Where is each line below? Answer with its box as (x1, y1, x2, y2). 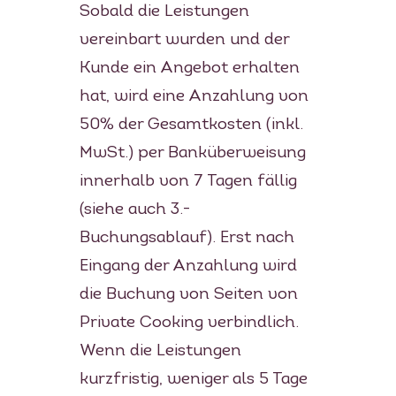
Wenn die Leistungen (79, 342, 241, 360)
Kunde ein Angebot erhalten (79, 59, 300, 77)
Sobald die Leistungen (79, 3, 249, 20)
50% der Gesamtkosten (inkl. (79, 116, 303, 133)
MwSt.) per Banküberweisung (79, 144, 306, 162)
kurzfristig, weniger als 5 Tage (79, 370, 308, 388)
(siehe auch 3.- (79, 201, 190, 218)
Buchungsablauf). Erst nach (79, 229, 294, 247)
